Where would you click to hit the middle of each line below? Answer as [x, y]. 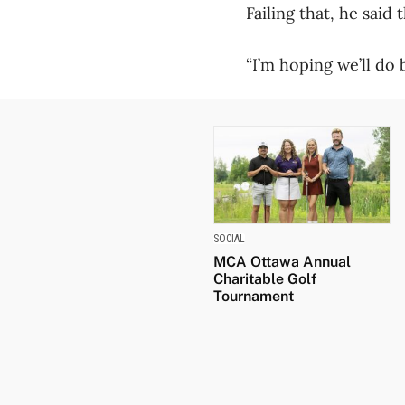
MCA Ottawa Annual [282, 262]
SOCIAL [229, 239]
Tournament [254, 297]
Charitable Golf [265, 279]
